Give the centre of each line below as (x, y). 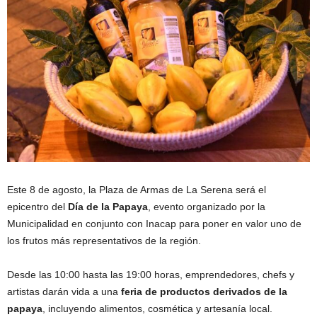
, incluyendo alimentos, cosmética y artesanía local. (157, 309)
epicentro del (38, 207)
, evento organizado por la (207, 207)
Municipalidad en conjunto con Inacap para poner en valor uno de (154, 224)
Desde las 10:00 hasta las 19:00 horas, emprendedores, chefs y (151, 275)
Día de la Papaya (108, 207)
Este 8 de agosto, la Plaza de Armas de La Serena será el (137, 190)
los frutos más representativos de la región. (104, 241)
